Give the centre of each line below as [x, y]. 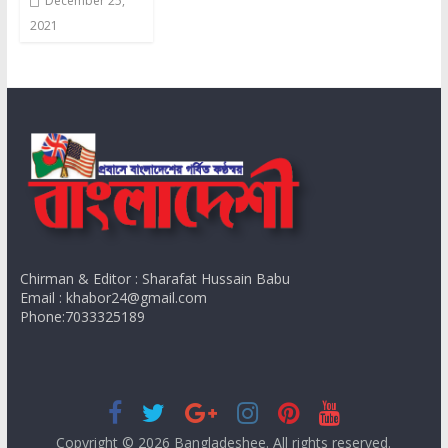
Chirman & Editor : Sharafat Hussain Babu [154, 278]
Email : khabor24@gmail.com [113, 297]
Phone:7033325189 [82, 316]
